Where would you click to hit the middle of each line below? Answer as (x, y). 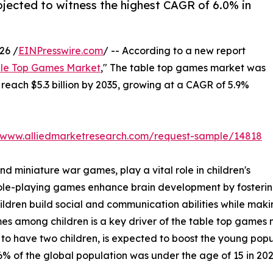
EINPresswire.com (61, 51)
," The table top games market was (183, 68)
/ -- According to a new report (174, 51)
